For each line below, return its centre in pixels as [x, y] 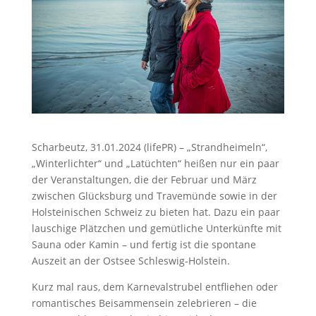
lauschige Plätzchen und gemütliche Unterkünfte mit [156, 228]
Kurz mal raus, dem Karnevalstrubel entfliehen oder [154, 286]
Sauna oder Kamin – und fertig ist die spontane [144, 244]
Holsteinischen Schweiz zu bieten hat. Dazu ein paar [156, 212]
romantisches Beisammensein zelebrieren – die [144, 303]
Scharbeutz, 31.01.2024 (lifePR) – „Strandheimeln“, [149, 147]
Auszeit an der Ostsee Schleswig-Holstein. [130, 260]
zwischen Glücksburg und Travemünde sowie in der [154, 195]
